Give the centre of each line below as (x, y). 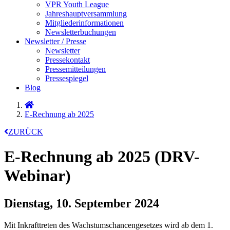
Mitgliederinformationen (84, 23)
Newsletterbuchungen (81, 32)
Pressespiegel (67, 78)
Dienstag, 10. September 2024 (82, 203)
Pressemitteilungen (75, 69)
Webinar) (37, 176)
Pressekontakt (68, 60)
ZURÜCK (26, 132)
